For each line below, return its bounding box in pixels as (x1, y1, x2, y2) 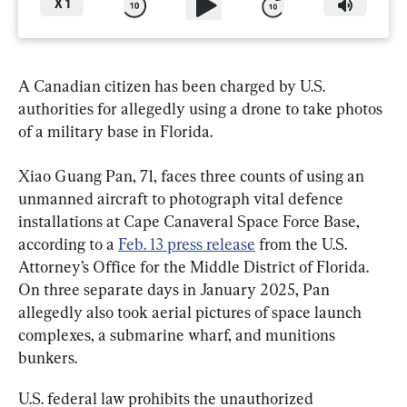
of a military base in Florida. (18, 121, 213, 141)
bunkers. (18, 347, 77, 367)
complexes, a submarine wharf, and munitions (18, 324, 339, 344)
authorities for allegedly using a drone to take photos (18, 98, 386, 118)
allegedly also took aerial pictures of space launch (18, 302, 365, 322)
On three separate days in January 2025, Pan (18, 279, 333, 299)
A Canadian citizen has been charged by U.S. (18, 75, 329, 95)
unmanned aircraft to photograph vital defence (18, 188, 347, 208)
